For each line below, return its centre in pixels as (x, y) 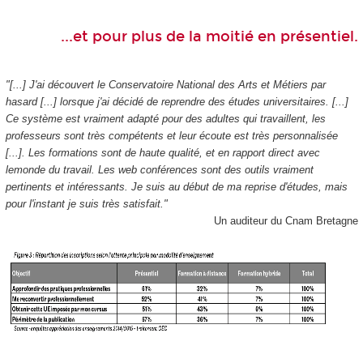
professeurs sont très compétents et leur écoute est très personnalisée (171, 136)
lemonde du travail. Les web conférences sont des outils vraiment (159, 170)
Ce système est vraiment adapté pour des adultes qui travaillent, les (165, 119)
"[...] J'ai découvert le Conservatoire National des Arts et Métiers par (165, 85)
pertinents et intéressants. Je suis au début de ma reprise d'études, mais (176, 187)
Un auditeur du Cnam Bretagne (286, 221)
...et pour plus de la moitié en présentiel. (209, 36)
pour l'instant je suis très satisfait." (86, 204)
